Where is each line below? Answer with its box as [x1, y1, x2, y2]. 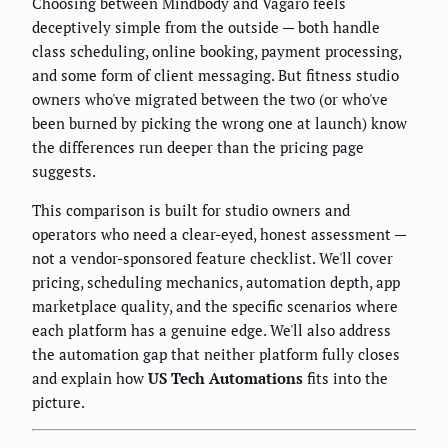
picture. [32, 392, 85, 413]
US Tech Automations [148, 368, 303, 389]
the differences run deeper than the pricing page [32, 137, 364, 158]
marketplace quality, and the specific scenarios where [32, 296, 398, 317]
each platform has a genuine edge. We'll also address [32, 320, 391, 341]
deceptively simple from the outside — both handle [32, 17, 380, 38]
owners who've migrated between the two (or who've [32, 89, 388, 110]
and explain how [32, 368, 148, 389]
